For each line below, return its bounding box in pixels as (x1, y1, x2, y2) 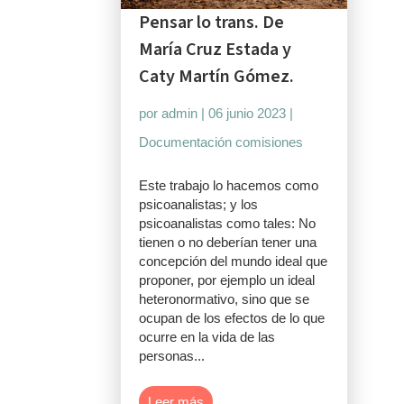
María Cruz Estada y (139, 37, 292, 62)
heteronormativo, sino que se (139, 291, 310, 307)
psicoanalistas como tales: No (139, 216, 317, 231)
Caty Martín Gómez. (139, 64, 295, 89)
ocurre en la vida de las (139, 329, 276, 344)
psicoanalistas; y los (139, 197, 259, 212)
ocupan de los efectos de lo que (139, 310, 326, 326)
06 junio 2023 (208, 106, 287, 121)
